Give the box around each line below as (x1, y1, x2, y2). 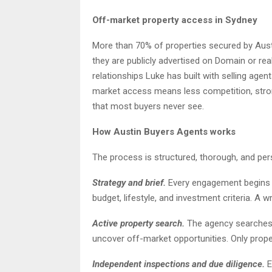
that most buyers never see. (92, 100, 204, 112)
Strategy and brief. (92, 177, 166, 188)
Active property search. (92, 217, 185, 229)
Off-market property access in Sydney (92, 14, 257, 25)
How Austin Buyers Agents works (92, 126, 236, 137)
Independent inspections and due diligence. (92, 258, 265, 270)
